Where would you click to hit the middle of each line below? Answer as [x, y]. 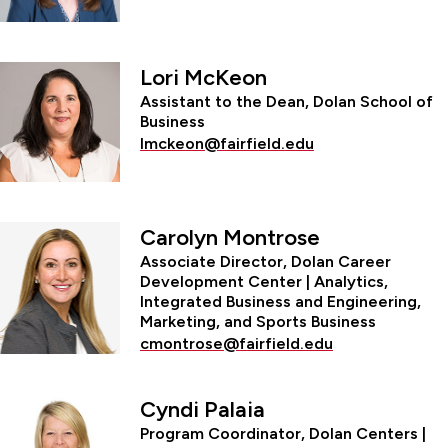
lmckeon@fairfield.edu [227, 143]
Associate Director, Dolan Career [265, 261]
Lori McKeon [203, 77]
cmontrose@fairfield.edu [236, 343]
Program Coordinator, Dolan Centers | [283, 433]
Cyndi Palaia [202, 409]
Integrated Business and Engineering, [280, 301]
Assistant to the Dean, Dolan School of [286, 101]
